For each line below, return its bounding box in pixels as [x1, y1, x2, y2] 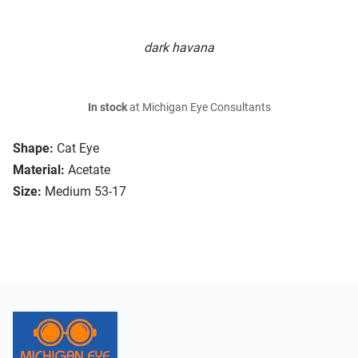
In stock [87, 101, 127, 115]
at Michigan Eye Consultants [126, 101, 271, 115]
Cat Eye [57, 141, 99, 157]
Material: [13, 162, 65, 178]
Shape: [13, 141, 54, 157]
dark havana [144, 40, 214, 56]
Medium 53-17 [45, 184, 126, 200]
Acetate [68, 162, 110, 178]
